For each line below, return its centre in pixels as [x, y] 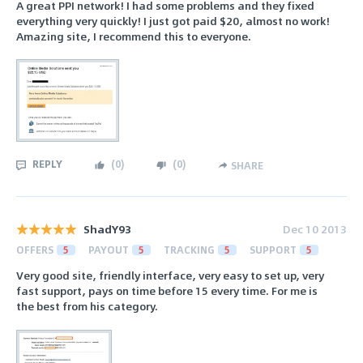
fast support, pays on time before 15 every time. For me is [167, 291]
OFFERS [35, 250]
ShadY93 [107, 229]
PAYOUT [109, 250]
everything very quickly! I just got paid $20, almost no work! [173, 20]
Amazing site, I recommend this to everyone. [134, 36]
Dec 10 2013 [315, 229]
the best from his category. [87, 306]
